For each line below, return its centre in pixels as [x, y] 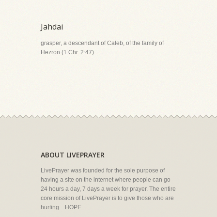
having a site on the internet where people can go [106, 180]
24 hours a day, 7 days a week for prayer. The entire [108, 189]
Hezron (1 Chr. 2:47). [68, 52]
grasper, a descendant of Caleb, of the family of [102, 43]
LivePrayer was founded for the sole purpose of [103, 170]
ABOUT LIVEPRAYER [73, 155]
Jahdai [52, 27]
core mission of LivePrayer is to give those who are [107, 198]
